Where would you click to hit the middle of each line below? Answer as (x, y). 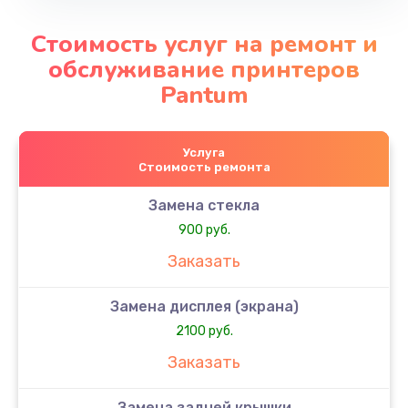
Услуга (204, 152)
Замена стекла (204, 205)
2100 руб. (204, 331)
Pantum (204, 95)
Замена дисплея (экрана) (204, 306)
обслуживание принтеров (204, 69)
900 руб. (204, 229)
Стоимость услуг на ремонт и (204, 44)
